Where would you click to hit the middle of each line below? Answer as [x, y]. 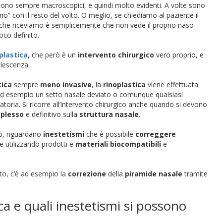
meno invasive [66, 84]
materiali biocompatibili [118, 144]
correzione [87, 174]
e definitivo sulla [52, 114]
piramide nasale [154, 174]
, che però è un [53, 55]
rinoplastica [124, 84]
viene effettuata [172, 84]
